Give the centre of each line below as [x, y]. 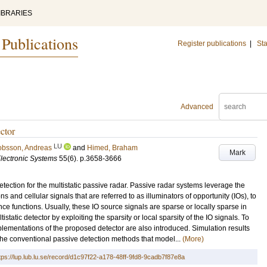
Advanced [197, 107]
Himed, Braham [112, 148]
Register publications [212, 44]
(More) [193, 239]
